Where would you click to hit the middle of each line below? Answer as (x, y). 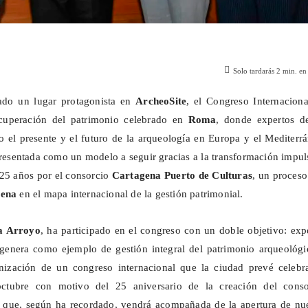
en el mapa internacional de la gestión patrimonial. (130, 194)
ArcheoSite (161, 101)
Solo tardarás (255, 71)
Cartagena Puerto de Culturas (182, 176)
